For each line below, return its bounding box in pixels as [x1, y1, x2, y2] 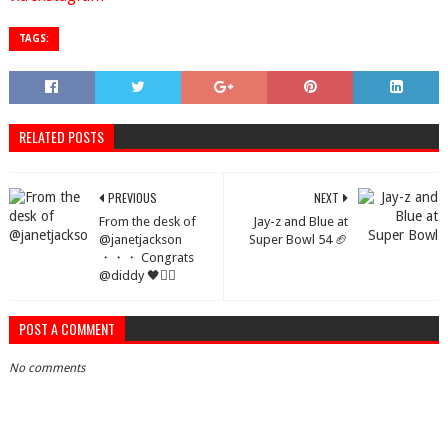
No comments [8, 361, 85, 375]
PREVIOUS [107, 189, 157, 206]
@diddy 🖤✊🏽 [98, 268, 176, 283]
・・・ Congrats [98, 250, 194, 265]
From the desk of [98, 214, 196, 229]
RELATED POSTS [18, 126, 104, 147]
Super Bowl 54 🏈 [249, 232, 349, 247]
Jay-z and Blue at [253, 214, 349, 229]
